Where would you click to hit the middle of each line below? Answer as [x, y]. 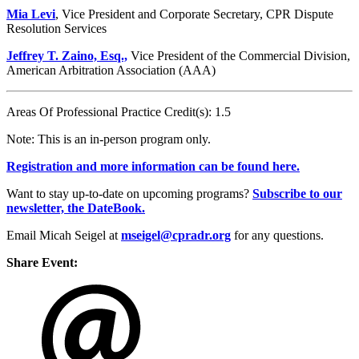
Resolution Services [58, 28]
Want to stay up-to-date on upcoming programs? [129, 193]
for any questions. [277, 235]
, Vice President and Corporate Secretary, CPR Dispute [194, 14]
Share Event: [42, 262]
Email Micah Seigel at [64, 235]
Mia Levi [31, 14]
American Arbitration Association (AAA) [111, 70]
